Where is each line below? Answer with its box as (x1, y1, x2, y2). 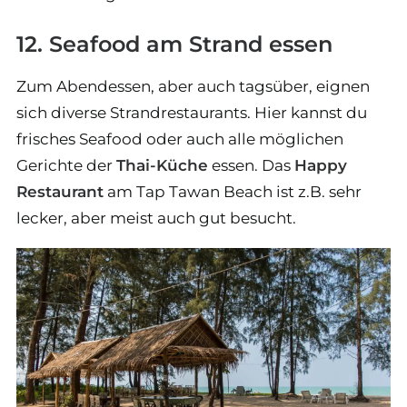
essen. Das (208, 156, 294, 175)
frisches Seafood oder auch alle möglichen (16, 130, 343, 149)
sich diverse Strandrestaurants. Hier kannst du (16, 104, 367, 123)
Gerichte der (16, 156, 116, 175)
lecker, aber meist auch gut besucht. (16, 209, 296, 228)
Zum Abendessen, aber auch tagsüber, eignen (16, 77, 370, 96)
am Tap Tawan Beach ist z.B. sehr (104, 183, 362, 202)
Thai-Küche (116, 156, 208, 175)
